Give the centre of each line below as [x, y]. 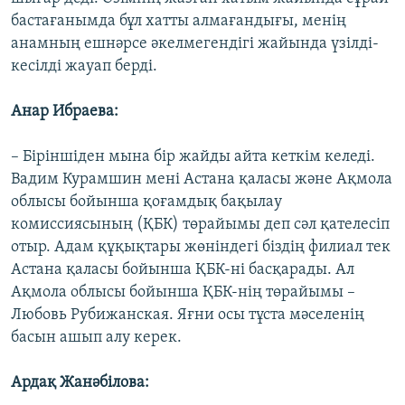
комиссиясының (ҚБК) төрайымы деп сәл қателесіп [200, 224]
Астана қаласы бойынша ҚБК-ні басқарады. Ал [183, 269]
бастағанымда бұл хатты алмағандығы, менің [179, 21]
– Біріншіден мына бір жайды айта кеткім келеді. [193, 156]
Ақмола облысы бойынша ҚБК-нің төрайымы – [183, 292]
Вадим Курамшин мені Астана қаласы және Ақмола [202, 179]
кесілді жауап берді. [84, 66]
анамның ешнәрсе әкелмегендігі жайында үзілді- [195, 43]
